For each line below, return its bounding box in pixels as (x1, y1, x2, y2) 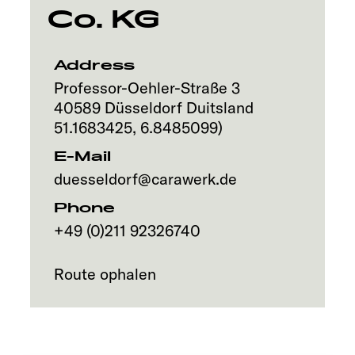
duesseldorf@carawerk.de (54, 169, 237, 189)
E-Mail (54, 148, 111, 166)
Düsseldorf (105, 97, 182, 117)
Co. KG (48, 3, 160, 36)
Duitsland (186, 97, 254, 117)
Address (54, 57, 135, 74)
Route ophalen (54, 264, 156, 284)
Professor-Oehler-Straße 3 (54, 78, 240, 97)
